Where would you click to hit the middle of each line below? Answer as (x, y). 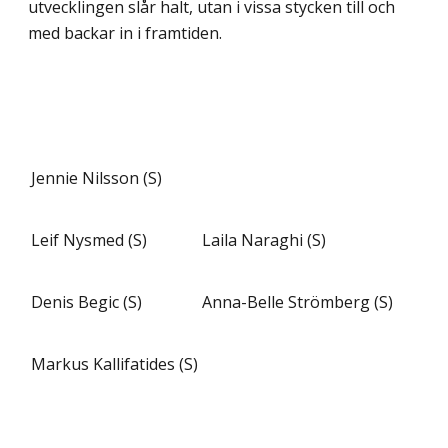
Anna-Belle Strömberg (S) (297, 301)
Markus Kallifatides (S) (114, 363)
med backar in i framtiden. (125, 32)
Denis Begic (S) (86, 301)
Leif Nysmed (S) (89, 239)
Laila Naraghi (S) (264, 239)
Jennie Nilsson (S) (96, 177)
